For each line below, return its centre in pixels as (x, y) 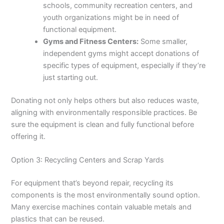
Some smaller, (163, 41)
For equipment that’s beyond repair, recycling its (92, 183)
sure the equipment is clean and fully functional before (103, 124)
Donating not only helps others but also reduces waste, (105, 100)
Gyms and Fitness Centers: (91, 41)
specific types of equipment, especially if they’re (124, 65)
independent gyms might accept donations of (121, 53)
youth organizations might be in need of (111, 17)
